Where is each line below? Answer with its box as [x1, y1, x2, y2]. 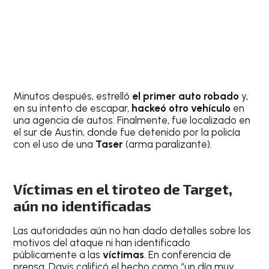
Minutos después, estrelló [13, 90, 133, 103]
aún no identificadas [13, 197, 152, 215]
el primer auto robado [132, 90, 240, 103]
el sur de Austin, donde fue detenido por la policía [13, 126, 241, 139]
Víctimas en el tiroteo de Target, [13, 180, 233, 198]
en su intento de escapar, [13, 102, 132, 115]
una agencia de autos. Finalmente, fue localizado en [13, 114, 251, 127]
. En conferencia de [144, 249, 232, 261]
